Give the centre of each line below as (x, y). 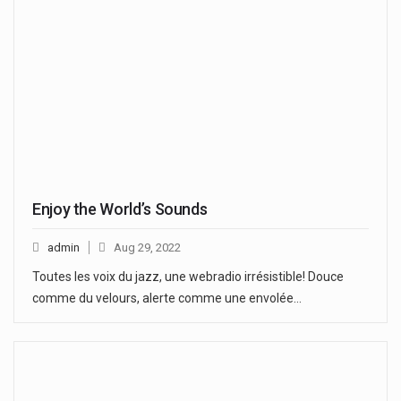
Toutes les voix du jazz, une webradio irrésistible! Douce (188, 276)
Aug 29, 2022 (147, 247)
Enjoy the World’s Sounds (120, 209)
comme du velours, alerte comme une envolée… (167, 298)
